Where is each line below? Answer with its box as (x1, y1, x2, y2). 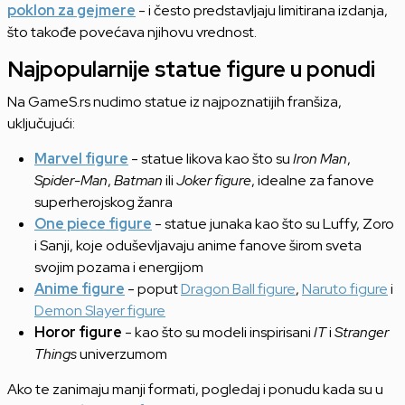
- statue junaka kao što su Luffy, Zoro (152, 213, 394, 233)
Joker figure (176, 170, 251, 190)
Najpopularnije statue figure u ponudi (7, 54, 375, 83)
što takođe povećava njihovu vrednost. (7, 22, 257, 42)
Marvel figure (34, 148, 128, 168)
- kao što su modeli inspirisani (122, 322, 314, 342)
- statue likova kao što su (128, 148, 293, 168)
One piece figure (34, 213, 152, 233)
